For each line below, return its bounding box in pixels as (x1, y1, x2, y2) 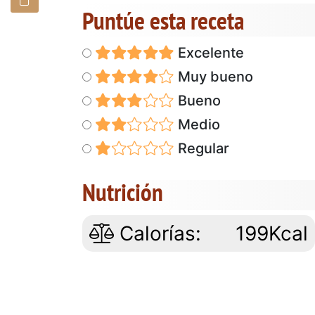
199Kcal (236, 221, 309, 245)
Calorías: (114, 221, 201, 245)
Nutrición (82, 175, 163, 208)
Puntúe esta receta (82, 4, 244, 37)
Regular (174, 139, 229, 157)
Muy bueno (174, 67, 253, 85)
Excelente (174, 44, 244, 61)
